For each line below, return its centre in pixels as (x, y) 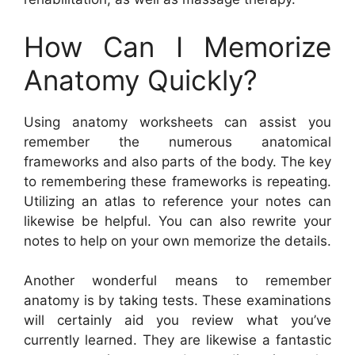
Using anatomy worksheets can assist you (177, 122)
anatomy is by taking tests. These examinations (177, 301)
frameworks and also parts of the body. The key (177, 161)
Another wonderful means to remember (177, 281)
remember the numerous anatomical (177, 141)
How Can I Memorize (177, 46)
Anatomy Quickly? (141, 80)
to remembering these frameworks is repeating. (177, 181)
